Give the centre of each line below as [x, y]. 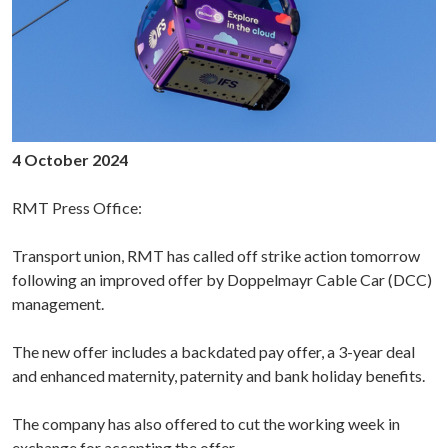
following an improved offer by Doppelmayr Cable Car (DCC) [222, 279]
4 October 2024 [70, 159]
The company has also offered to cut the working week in [206, 423]
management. [58, 303]
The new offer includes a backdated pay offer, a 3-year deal [213, 351]
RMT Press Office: [77, 207]
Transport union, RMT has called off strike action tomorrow [216, 255]
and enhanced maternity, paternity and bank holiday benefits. [218, 375]
